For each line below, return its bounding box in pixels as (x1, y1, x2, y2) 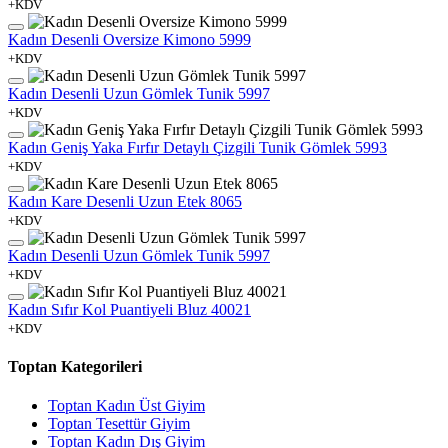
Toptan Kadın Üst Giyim (48, 397, 205, 415)
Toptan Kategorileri (8, 357, 142, 375)
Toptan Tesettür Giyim (48, 415, 190, 433)
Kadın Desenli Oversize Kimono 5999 (8, 30, 251, 48)
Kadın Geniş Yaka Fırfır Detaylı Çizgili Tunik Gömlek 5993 (8, 138, 387, 156)
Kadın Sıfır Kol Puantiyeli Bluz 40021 (8, 300, 251, 318)
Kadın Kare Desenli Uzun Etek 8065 (8, 192, 242, 210)
